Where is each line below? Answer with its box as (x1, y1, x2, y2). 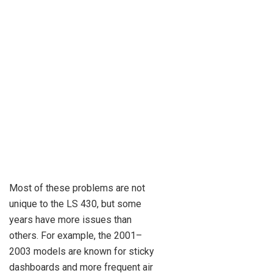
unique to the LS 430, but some (9, 197, 141, 210)
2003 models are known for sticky (9, 245, 154, 257)
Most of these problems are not (9, 182, 145, 194)
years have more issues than (9, 213, 132, 225)
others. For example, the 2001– (9, 229, 142, 241)
